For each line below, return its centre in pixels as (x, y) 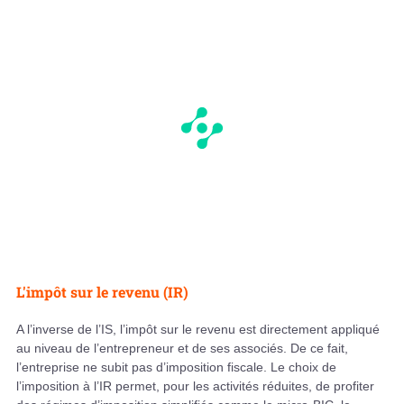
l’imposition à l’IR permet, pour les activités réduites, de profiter (195, 386)
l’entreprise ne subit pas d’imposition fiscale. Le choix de (176, 367)
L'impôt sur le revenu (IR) (102, 292)
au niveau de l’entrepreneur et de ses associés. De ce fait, (182, 349)
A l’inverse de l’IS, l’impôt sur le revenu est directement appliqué (198, 330)
